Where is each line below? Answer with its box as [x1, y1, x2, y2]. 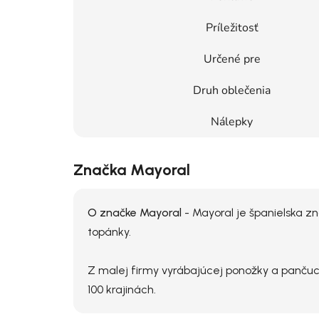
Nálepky [211, 113, 253, 130]
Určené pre [203, 51, 261, 67]
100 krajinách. [88, 282, 156, 296]
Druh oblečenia [193, 82, 271, 98]
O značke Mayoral [88, 205, 182, 219]
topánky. [88, 224, 131, 239]
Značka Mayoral [73, 159, 190, 179]
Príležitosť [205, 19, 258, 36]
